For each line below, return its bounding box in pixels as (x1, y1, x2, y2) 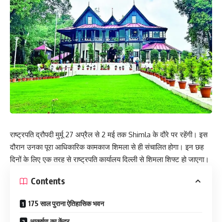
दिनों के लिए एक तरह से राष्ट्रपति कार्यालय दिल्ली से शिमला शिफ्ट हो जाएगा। (10, 154, 209, 164)
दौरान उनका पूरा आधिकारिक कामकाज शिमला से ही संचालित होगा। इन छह (10, 142, 204, 152)
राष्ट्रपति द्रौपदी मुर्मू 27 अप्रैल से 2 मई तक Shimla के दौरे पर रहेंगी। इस (10, 129, 208, 139)
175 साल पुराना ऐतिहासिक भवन (28, 199, 104, 208)
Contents (31, 175, 65, 187)
